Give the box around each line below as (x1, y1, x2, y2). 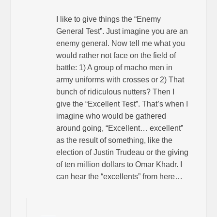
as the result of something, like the (56, 136, 173, 145)
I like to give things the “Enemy (56, 15, 161, 24)
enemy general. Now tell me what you (56, 39, 186, 48)
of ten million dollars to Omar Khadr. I (56, 160, 183, 169)
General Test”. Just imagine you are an (56, 27, 188, 36)
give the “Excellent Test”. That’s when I (56, 100, 188, 108)
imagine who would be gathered (56, 112, 167, 121)
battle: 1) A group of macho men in (56, 63, 173, 72)
